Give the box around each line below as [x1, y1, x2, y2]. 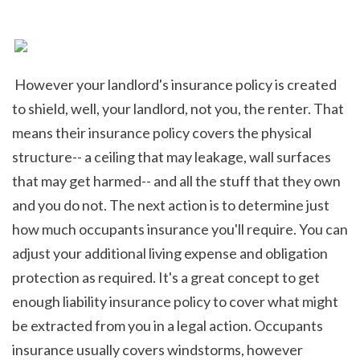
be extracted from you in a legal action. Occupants [12, 316, 323, 334]
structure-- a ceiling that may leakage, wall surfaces [12, 147, 331, 166]
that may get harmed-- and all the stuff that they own [12, 171, 341, 190]
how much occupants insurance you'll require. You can [12, 219, 348, 238]
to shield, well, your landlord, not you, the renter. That [12, 99, 344, 117]
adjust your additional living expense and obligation [12, 243, 328, 262]
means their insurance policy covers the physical [12, 123, 312, 141]
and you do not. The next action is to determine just [12, 195, 329, 214]
